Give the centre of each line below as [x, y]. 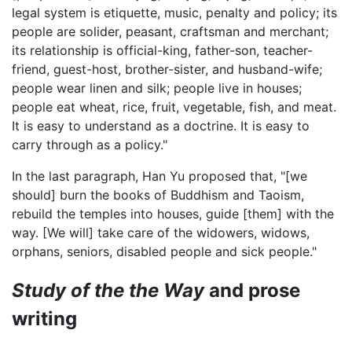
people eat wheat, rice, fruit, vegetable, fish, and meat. [174, 106]
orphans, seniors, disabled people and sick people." [164, 251]
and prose [252, 290]
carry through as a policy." [90, 144]
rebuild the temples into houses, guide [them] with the [173, 213]
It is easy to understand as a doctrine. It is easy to [161, 125]
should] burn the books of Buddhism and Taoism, [158, 194]
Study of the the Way [108, 290]
